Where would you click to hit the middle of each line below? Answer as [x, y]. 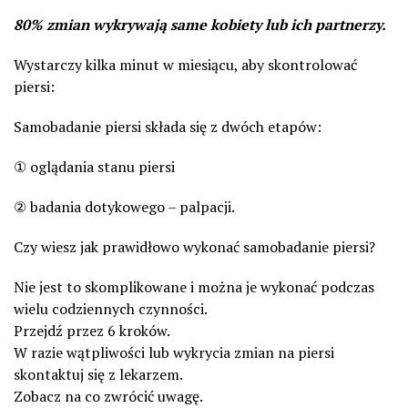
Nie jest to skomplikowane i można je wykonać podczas [194, 287]
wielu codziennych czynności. [111, 309]
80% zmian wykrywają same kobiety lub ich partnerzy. [200, 25]
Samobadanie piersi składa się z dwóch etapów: [168, 127]
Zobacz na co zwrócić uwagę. [108, 396]
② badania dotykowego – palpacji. [124, 207]
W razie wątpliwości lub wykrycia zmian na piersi [174, 352]
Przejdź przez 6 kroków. [92, 331]
